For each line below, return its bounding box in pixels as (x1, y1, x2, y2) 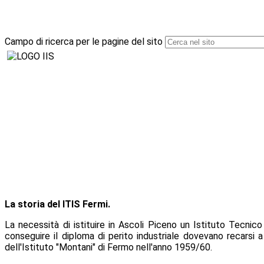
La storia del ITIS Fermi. (5, 199, 110, 210)
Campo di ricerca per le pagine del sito (5, 36, 163, 48)
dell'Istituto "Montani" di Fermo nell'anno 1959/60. (5, 242, 212, 253)
